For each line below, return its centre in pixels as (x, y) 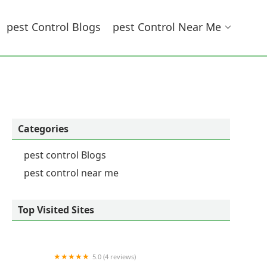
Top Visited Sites (56, 210)
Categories (43, 129)
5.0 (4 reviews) (114, 257)
